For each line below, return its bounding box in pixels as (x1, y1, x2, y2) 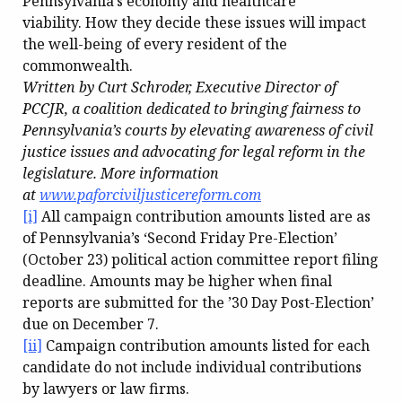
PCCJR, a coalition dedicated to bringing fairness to (22, 98, 361, 118)
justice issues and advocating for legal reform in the (22, 141, 365, 162)
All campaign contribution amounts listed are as (38, 205, 371, 226)
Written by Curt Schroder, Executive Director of (22, 76, 336, 97)
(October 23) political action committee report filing (22, 249, 379, 269)
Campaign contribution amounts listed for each (42, 335, 370, 355)
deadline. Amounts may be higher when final (22, 270, 332, 291)
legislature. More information (22, 162, 219, 183)
